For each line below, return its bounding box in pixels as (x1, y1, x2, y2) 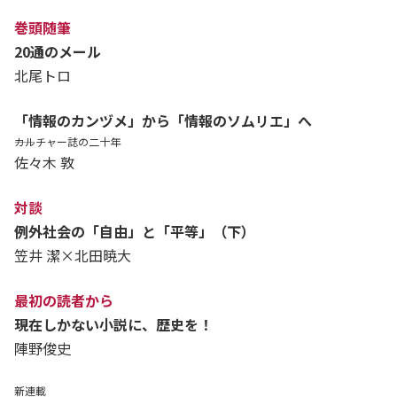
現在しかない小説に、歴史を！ (14, 313, 213, 335)
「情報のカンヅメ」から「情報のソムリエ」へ (14, 109, 312, 131)
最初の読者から (14, 289, 113, 311)
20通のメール (14, 40, 101, 62)
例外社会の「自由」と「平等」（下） (14, 220, 255, 242)
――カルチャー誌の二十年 (14, 133, 121, 149)
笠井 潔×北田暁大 (14, 244, 131, 266)
